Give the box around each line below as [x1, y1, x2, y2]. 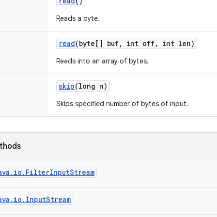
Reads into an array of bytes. [56, 57, 149, 65]
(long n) [75, 81, 108, 91]
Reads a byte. [56, 14, 100, 23]
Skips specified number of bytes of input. [56, 99, 188, 108]
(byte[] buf [75, 39, 119, 48]
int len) [158, 39, 195, 48]
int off [123, 39, 155, 48]
